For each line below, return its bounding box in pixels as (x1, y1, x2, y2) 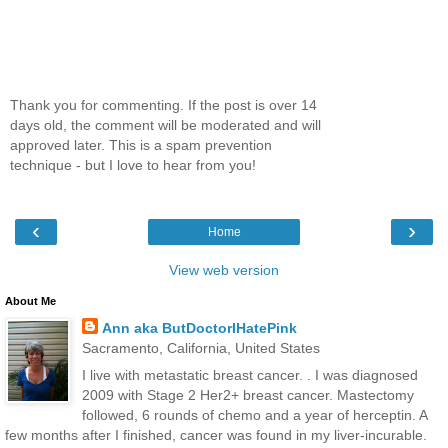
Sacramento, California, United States (81, 340, 320, 357)
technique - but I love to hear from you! (10, 156, 256, 173)
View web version (169, 262, 279, 279)
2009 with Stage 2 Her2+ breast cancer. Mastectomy (81, 387, 414, 404)
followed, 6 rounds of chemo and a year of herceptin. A (81, 407, 427, 424)
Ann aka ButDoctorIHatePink (101, 320, 297, 337)
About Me (5, 295, 56, 308)
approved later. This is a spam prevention (10, 136, 272, 153)
